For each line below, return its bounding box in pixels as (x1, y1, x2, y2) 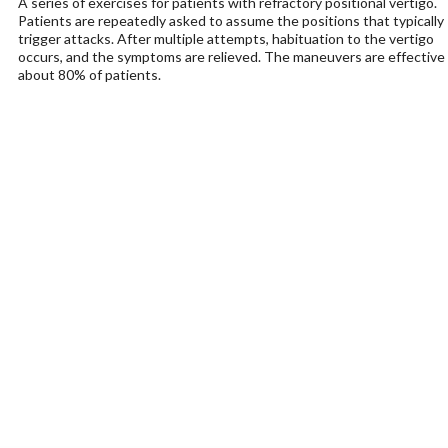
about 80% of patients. (17, 66, 161, 83)
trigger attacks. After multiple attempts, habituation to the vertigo (17, 30, 434, 47)
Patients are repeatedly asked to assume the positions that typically (17, 12, 444, 29)
